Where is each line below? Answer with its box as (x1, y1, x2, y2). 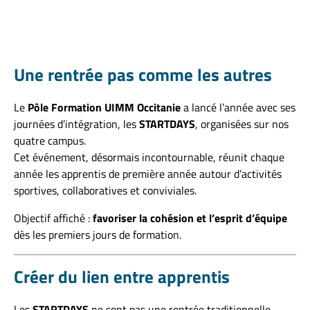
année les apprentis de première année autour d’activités (14, 165, 282, 182)
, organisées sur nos (195, 116, 289, 132)
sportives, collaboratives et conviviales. (14, 182, 197, 199)
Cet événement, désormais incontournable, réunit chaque (14, 149, 284, 165)
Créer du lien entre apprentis (14, 263, 230, 290)
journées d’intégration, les (14, 116, 139, 132)
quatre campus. (14, 132, 86, 149)
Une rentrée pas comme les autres (14, 61, 272, 88)
